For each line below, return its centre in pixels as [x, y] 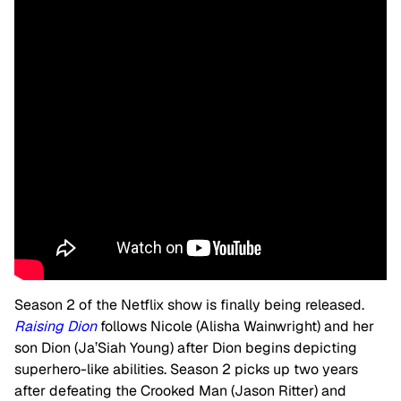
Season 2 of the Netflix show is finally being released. [189, 305]
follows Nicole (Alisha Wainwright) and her [235, 327]
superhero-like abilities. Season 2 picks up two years [186, 370]
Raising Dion [55, 327]
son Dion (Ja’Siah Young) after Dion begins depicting [186, 348]
